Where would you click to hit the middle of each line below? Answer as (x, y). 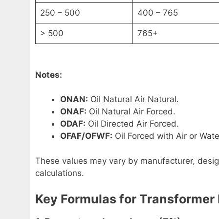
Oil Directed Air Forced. (132, 124)
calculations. (60, 173)
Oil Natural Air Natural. (133, 99)
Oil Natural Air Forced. (131, 112)
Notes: (49, 75)
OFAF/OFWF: (86, 136)
